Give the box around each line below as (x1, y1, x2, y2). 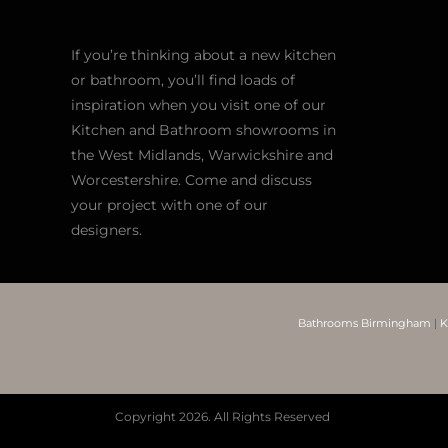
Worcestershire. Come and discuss (71, 170, 313, 189)
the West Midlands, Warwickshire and (71, 145, 334, 164)
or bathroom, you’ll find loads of (71, 70, 296, 89)
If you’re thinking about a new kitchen (71, 45, 337, 64)
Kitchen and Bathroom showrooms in (71, 120, 337, 139)
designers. (71, 220, 143, 239)
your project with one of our (71, 195, 269, 214)
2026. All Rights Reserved (178, 408, 330, 424)
